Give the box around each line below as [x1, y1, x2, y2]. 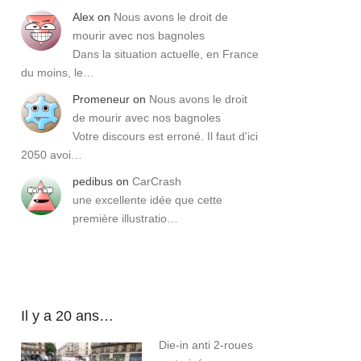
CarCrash [132, 175, 181, 189]
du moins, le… [21, 66, 94, 80]
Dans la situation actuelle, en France [73, 48, 259, 61]
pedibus [73, 175, 113, 189]
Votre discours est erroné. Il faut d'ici [73, 130, 258, 143]
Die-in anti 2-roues [159, 338, 253, 352]
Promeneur [73, 93, 130, 106]
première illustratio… [73, 212, 178, 226]
